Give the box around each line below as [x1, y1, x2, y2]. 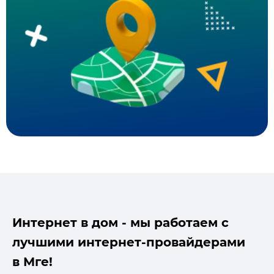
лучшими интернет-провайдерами [12, 235, 245, 250]
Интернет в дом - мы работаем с [12, 215, 229, 231]
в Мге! [12, 254, 53, 270]
